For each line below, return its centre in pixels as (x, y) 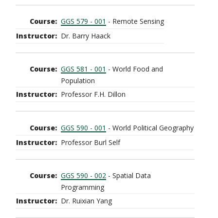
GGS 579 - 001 (83, 21)
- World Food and (135, 69)
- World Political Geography (150, 127)
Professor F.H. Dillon (93, 94)
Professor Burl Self (91, 142)
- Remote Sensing (135, 21)
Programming (82, 187)
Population (78, 81)
